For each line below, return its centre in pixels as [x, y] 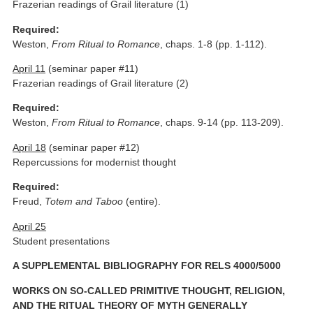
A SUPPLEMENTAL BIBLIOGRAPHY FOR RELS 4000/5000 [147, 266]
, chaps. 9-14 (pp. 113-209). [222, 123]
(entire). [142, 202]
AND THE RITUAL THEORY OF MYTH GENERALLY [130, 305]
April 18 [30, 147]
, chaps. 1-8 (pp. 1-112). [214, 44]
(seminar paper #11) [92, 69]
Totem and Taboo [84, 202]
